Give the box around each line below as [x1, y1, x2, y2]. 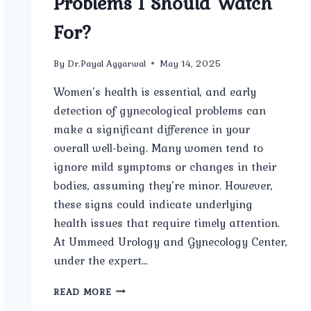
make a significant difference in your [53, 119, 251, 138]
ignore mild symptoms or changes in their [53, 157, 277, 176]
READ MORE [53, 284, 112, 299]
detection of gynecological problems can [53, 101, 267, 119]
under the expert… [53, 251, 149, 269]
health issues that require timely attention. [53, 213, 280, 232]
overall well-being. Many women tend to [53, 138, 264, 157]
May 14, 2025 [159, 56, 221, 70]
